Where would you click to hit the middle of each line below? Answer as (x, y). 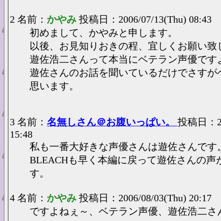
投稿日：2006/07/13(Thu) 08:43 (145, 19)
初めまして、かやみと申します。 (104, 33)
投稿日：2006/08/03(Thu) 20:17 (145, 198)
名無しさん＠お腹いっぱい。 (112, 122)
